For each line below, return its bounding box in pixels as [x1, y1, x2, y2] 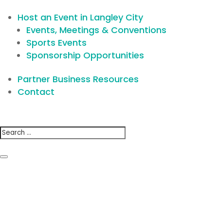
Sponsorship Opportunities [26, 49, 144, 61]
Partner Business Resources [18, 73, 139, 85]
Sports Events [26, 36, 87, 49]
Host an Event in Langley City [18, 11, 143, 23]
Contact [18, 86, 54, 98]
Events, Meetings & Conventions [26, 24, 166, 36]
